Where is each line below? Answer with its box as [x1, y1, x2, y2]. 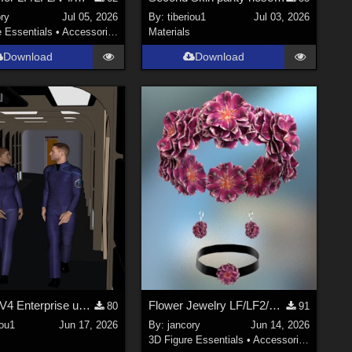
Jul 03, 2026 [253, 10, 310, 23]
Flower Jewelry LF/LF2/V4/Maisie [269, 299, 281, 313]
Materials [148, 25, 191, 38]
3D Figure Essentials [148, 333, 244, 346]
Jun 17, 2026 [59, 318, 119, 331]
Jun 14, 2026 [250, 318, 310, 331]
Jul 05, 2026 [62, 10, 119, 23]
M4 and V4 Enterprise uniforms [78, 299, 90, 313]
